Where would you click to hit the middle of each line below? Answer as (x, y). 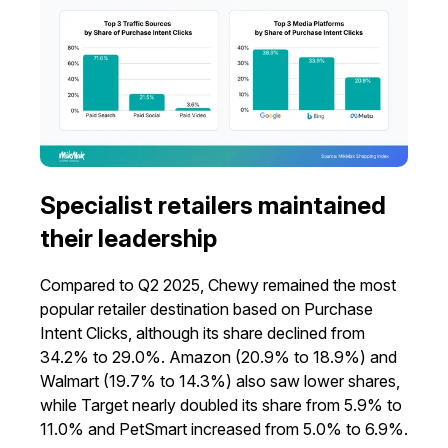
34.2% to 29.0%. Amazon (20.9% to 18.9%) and (218, 356)
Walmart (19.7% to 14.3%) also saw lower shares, (220, 380)
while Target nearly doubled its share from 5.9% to (221, 404)
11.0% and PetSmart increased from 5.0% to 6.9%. (224, 428)
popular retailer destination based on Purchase (206, 308)
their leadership (128, 238)
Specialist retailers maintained (213, 205)
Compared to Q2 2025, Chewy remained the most (218, 284)
